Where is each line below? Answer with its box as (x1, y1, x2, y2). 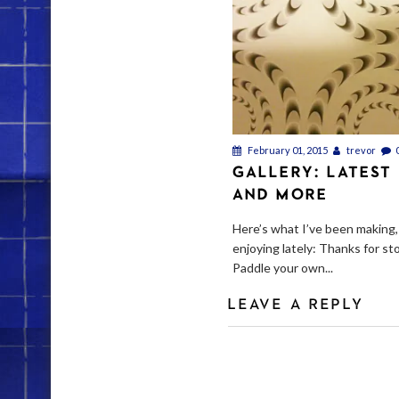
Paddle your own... (232, 260, 333, 276)
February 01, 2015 (245, 144, 328, 157)
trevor (344, 144, 376, 157)
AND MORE (232, 185, 329, 203)
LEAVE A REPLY (227, 295, 365, 313)
